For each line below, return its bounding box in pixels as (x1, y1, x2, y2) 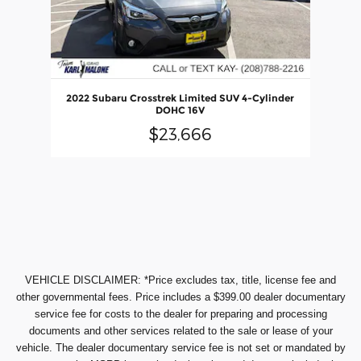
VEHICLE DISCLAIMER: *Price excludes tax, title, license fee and (25, 273, 336, 286)
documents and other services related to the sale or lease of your (28, 324, 333, 337)
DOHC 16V (156, 103, 205, 116)
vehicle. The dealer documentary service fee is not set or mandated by (15, 341, 346, 354)
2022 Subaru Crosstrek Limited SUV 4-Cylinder (66, 91, 295, 104)
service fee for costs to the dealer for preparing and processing (34, 307, 327, 320)
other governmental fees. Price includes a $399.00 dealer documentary (15, 290, 346, 303)
